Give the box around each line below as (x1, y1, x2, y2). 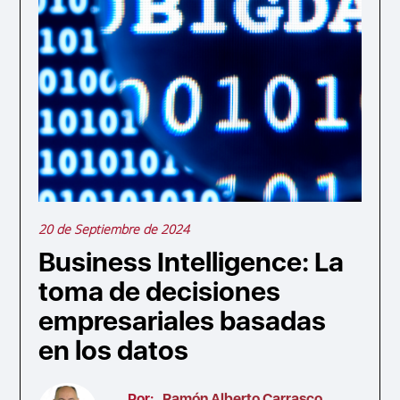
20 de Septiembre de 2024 (38, 220, 190, 237)
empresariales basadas (38, 304, 327, 337)
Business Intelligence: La (38, 245, 345, 278)
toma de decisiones (38, 274, 281, 307)
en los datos (38, 333, 189, 366)
